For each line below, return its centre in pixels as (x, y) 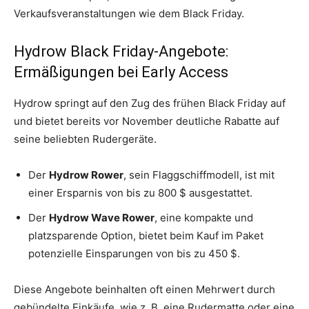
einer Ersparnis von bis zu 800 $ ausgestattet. (140, 193)
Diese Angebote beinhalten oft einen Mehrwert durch (144, 290)
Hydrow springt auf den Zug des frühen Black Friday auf (150, 103)
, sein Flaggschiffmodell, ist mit (199, 175)
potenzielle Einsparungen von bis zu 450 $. (134, 254)
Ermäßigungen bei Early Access (121, 72)
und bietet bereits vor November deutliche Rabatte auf (147, 121)
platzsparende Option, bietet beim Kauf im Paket (146, 236)
